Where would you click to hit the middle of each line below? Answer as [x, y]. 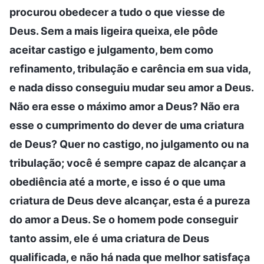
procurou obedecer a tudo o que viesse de [117, 12]
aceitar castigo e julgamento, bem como [111, 49]
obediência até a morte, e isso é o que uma [117, 181]
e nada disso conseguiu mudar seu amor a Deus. [131, 87]
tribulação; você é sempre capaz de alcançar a [128, 163]
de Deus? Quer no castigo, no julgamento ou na [129, 144]
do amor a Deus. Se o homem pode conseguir [124, 219]
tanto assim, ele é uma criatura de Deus [109, 238]
